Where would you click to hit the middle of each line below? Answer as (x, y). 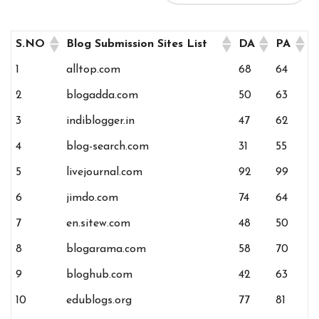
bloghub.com (100, 275)
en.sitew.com (99, 224)
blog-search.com (108, 147)
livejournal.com (105, 173)
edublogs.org (99, 301)
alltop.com (94, 70)
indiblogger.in (101, 121)
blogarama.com (106, 250)
